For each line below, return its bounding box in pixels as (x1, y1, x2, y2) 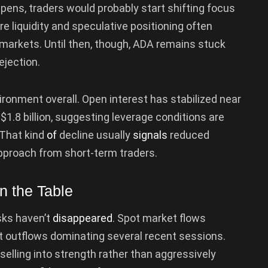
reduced (167, 128, 209, 141)
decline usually (57, 128, 133, 141)
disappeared (53, 211, 112, 224)
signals (133, 128, 167, 141)
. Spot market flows (112, 211, 206, 224)
